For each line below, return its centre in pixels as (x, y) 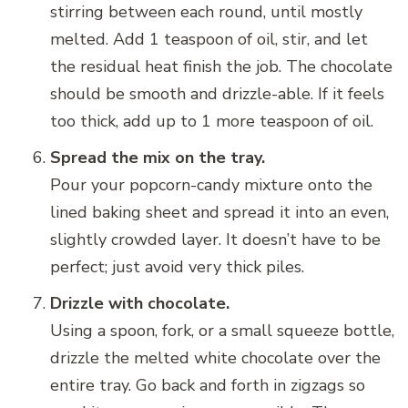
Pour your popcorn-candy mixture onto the (211, 185)
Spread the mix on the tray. (158, 158)
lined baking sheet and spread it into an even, (219, 213)
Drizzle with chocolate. (140, 304)
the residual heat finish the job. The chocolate (221, 67)
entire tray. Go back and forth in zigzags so (208, 386)
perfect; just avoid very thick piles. (177, 267)
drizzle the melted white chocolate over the (215, 358)
